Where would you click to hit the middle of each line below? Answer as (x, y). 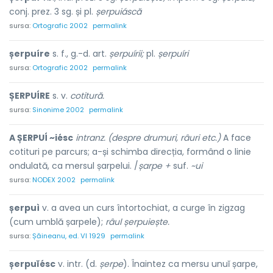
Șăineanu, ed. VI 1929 (69, 236)
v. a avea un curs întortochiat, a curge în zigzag (142, 208)
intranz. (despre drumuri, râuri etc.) (148, 138)
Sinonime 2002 (58, 110)
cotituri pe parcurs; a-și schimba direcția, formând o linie (130, 152)
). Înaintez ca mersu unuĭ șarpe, (190, 264)
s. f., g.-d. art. (80, 54)
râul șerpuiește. (137, 222)
